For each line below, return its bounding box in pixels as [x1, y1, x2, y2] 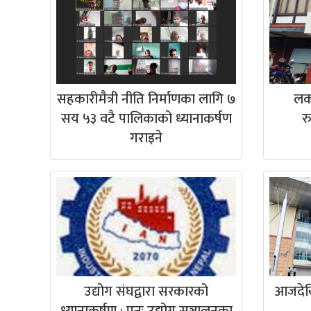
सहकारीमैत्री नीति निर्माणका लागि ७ [56, 87, 236, 112]
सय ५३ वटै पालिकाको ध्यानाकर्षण [60, 107, 232, 131]
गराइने [130, 126, 163, 151]
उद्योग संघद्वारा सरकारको [84, 280, 209, 304]
